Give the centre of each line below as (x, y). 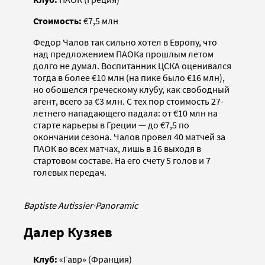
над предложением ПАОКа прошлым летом (123, 54)
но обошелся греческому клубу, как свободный (131, 89)
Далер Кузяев (68, 232)
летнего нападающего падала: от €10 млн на (125, 113)
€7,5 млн (100, 20)
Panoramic (117, 205)
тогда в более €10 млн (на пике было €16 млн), (129, 77)
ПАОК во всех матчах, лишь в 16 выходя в (117, 148)
